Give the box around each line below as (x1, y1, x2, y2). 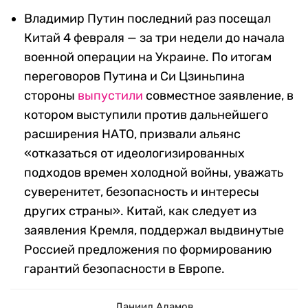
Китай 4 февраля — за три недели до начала (24, 30, 285, 46)
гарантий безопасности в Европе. (24, 261, 225, 277)
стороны (24, 88, 78, 104)
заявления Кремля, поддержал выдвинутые (24, 223, 284, 239)
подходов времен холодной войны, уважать (24, 165, 283, 181)
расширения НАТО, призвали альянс (24, 126, 241, 142)
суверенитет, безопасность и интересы (24, 184, 259, 200)
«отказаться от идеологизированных (24, 146, 245, 162)
